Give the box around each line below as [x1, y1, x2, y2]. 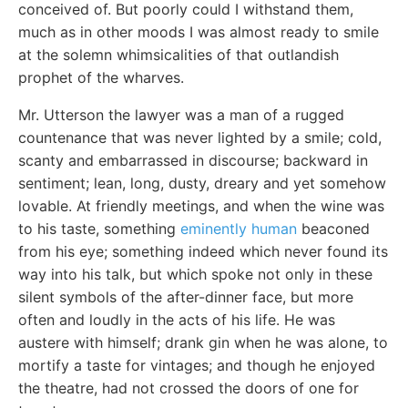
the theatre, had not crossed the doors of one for [18, 378, 359, 397]
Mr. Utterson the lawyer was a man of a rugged [18, 105, 344, 124]
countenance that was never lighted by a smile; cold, [18, 127, 382, 147]
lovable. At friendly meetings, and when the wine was [18, 196, 384, 215]
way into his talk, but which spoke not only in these [18, 264, 372, 283]
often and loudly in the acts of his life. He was [18, 310, 335, 329]
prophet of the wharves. [18, 67, 184, 87]
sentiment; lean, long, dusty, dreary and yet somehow [18, 173, 386, 192]
